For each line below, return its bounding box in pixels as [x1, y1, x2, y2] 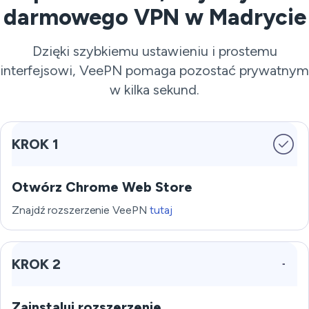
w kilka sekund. [110, 81, 199, 98]
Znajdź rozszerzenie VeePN [12, 203, 150, 217]
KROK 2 [12, 256, 61, 272]
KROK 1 [12, 136, 59, 152]
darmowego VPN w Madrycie [3, 4, 306, 30]
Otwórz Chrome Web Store [12, 179, 192, 195]
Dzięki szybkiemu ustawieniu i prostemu [32, 43, 277, 59]
